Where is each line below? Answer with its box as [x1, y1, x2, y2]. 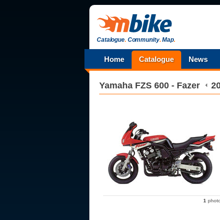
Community [126, 36, 160, 43]
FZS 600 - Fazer [135, 81, 200, 90]
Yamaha [99, 81, 133, 90]
